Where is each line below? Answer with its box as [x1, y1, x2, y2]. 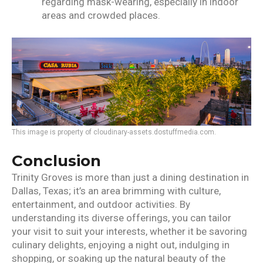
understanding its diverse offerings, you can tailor [12, 212, 231, 224]
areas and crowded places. [42, 9, 160, 22]
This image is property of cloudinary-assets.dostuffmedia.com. [12, 128, 216, 137]
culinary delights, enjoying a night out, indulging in [12, 239, 230, 251]
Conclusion [12, 151, 101, 171]
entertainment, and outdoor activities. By [12, 198, 190, 211]
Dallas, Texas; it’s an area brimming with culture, [12, 185, 221, 197]
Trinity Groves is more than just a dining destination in [12, 171, 249, 184]
